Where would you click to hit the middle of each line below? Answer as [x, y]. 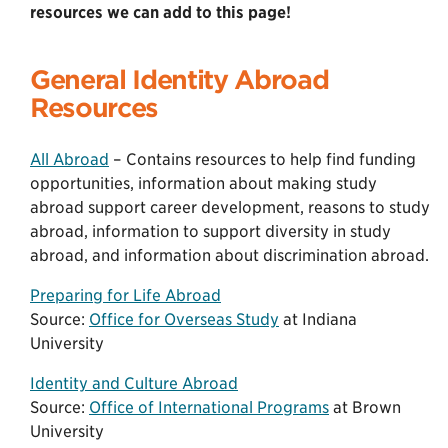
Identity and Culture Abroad [134, 383]
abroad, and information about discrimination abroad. [229, 255]
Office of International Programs [209, 407]
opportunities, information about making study [203, 183]
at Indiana [318, 319]
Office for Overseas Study [184, 319]
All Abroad [69, 159]
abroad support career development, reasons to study [230, 207]
